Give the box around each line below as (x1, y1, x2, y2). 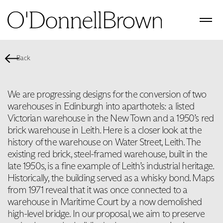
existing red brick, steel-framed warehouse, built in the (7, 147, 208, 160)
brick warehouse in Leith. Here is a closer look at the (7, 123, 202, 136)
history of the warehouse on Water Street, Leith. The (7, 135, 201, 148)
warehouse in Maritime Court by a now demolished (7, 195, 202, 208)
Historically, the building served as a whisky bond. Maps (7, 171, 215, 184)
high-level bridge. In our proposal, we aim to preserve (7, 207, 205, 220)
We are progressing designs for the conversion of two (7, 88, 207, 100)
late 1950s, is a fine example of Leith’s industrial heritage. (7, 159, 214, 172)
